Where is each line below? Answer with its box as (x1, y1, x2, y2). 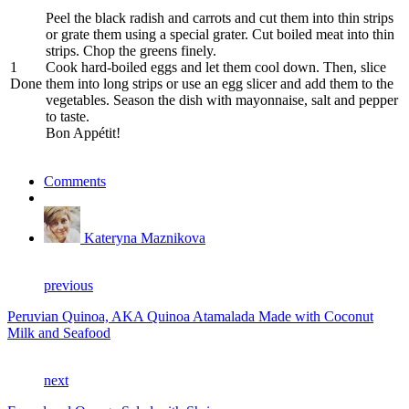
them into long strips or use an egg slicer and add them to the (46, 76, 393, 92)
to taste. (46, 109, 89, 125)
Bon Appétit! (46, 125, 121, 142)
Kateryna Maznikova (84, 230, 205, 246)
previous (44, 278, 93, 294)
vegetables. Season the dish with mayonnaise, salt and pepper (46, 92, 398, 109)
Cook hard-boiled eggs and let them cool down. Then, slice (46, 59, 386, 76)
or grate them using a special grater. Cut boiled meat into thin (46, 26, 394, 43)
